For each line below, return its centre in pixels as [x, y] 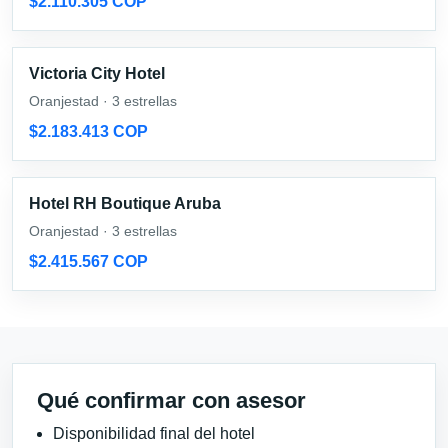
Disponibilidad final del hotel [154, 433]
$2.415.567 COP [88, 261]
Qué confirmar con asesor [171, 400]
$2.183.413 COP [88, 131]
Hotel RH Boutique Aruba [125, 203]
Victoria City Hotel [97, 73]
